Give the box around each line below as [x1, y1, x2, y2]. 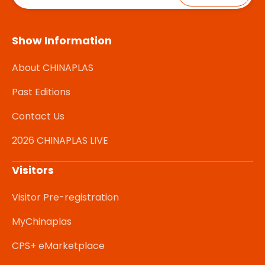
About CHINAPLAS [12, 61, 93, 75]
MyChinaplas [12, 215, 72, 229]
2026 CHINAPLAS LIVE [12, 134, 108, 148]
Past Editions [12, 85, 70, 99]
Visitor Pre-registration [12, 190, 119, 205]
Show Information [12, 33, 112, 49]
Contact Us [12, 109, 64, 124]
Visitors [12, 163, 54, 178]
